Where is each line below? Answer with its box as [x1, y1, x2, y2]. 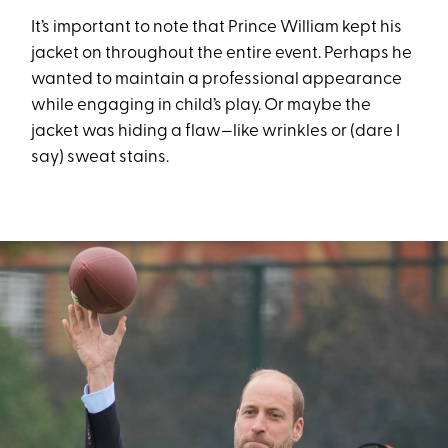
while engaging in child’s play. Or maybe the [31, 96, 372, 114]
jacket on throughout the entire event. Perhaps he [31, 44, 413, 62]
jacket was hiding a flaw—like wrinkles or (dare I [31, 122, 401, 140]
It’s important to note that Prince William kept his [31, 18, 403, 36]
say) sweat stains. [31, 148, 173, 166]
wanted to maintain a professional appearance [31, 70, 403, 88]
